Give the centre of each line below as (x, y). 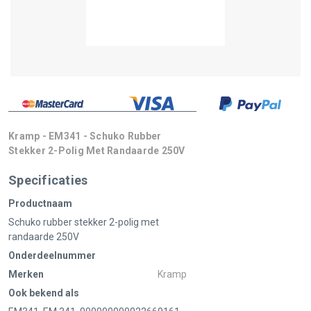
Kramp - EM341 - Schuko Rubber (85, 136)
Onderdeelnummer (52, 256)
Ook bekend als (44, 293)
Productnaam (40, 204)
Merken (26, 275)
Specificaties (48, 180)
